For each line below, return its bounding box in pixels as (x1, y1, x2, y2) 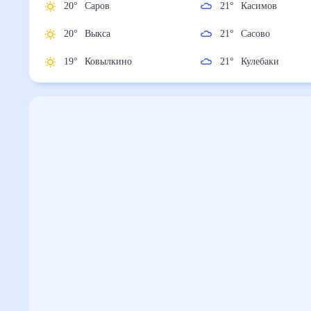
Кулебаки (240, 56, 289, 68)
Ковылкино (85, 56, 144, 68)
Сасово (240, 28, 277, 40)
